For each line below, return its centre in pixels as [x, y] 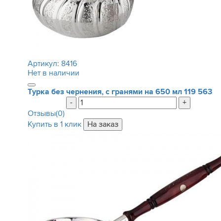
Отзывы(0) [46, 113]
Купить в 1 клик [54, 124]
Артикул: [44, 64]
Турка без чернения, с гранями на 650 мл [106, 92]
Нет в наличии [53, 73]
